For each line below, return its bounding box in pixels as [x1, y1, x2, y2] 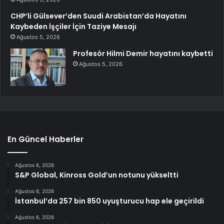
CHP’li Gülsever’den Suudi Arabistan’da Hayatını [10, 10, 186, 21]
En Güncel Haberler [7, 133, 83, 144]
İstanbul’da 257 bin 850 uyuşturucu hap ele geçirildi [15, 195, 204, 206]
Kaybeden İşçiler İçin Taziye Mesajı [10, 21, 136, 31]
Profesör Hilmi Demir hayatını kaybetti [73, 48, 213, 58]
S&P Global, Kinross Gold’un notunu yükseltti [15, 169, 178, 180]
